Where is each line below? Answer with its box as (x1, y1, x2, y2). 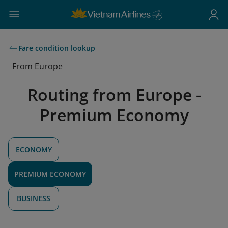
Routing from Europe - (27, 83, 201, 105)
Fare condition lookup (18, 43, 95, 53)
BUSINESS (17, 193, 50, 203)
